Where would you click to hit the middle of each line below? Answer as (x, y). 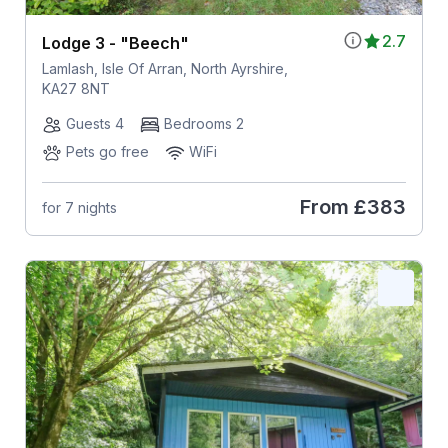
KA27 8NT (75, 89)
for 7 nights (79, 207)
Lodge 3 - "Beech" (115, 43)
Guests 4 (94, 124)
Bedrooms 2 (203, 124)
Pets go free (107, 152)
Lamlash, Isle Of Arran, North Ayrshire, (164, 69)
